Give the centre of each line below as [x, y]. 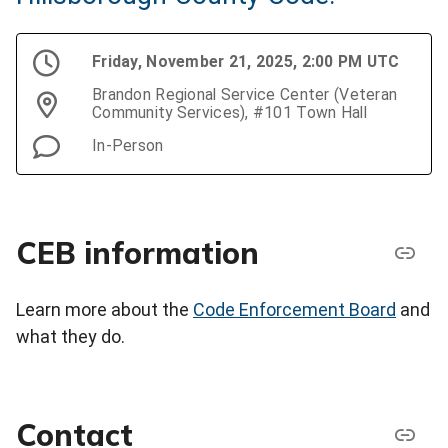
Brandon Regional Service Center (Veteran [245, 95]
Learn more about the [104, 310]
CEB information [137, 252]
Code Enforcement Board [294, 310]
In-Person [128, 146]
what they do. [70, 337]
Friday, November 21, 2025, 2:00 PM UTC [246, 62]
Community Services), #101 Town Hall [229, 113]
